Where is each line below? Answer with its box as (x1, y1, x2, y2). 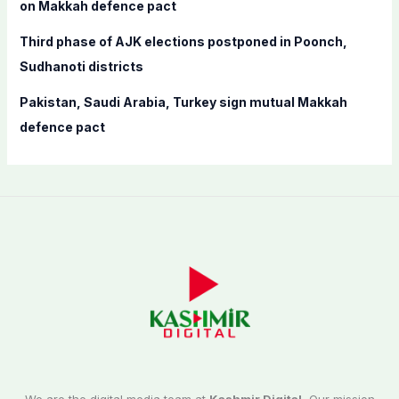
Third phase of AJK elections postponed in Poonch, (19, 34, 347, 49)
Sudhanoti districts (19, 59, 143, 74)
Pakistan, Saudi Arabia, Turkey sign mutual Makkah (19, 94, 347, 110)
